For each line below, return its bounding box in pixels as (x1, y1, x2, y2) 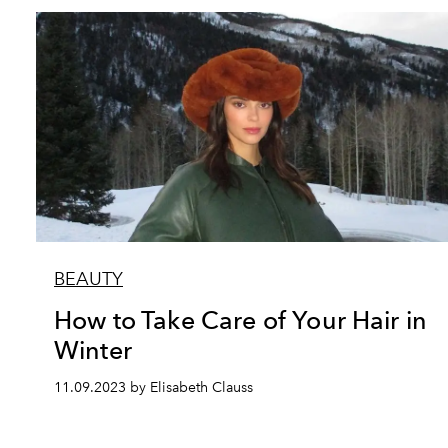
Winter (54, 335, 132, 365)
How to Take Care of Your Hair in (54, 305, 428, 335)
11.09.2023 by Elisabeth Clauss (54, 379, 253, 396)
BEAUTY (54, 268, 123, 290)
